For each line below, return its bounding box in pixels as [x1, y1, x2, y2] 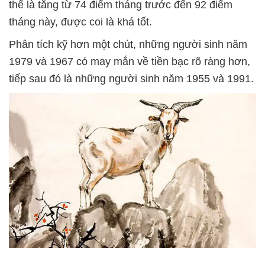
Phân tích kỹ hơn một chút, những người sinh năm [9, 38, 247, 51]
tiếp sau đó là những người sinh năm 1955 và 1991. [9, 73, 254, 85]
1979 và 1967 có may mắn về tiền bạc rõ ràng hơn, [9, 56, 250, 68]
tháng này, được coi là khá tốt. [9, 16, 152, 28]
